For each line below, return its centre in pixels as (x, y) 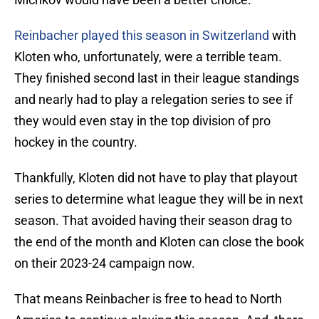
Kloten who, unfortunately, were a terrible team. (148, 57)
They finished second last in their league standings (157, 78)
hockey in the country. (76, 142)
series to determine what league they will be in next (159, 199)
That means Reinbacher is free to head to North (148, 299)
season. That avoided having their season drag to (153, 221)
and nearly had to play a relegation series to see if (153, 100)
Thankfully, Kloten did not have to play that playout (156, 178)
